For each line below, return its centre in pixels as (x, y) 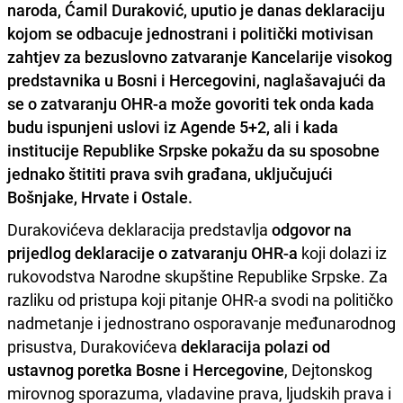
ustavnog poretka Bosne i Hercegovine (146, 369)
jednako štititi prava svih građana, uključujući (170, 173)
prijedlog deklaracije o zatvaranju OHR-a (152, 252)
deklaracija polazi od (255, 346)
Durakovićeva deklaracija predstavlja (139, 229)
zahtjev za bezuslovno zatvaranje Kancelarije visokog (200, 56)
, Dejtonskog (328, 369)
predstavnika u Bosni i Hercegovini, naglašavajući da (197, 80)
